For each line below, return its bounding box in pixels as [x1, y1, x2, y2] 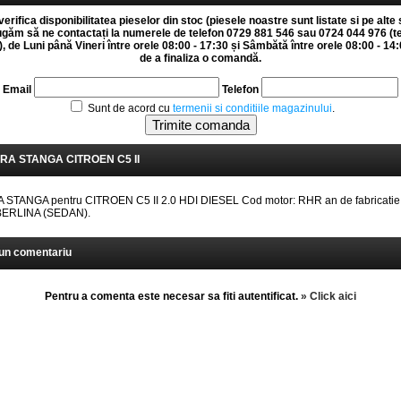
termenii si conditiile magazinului [172, 102, 332, 115]
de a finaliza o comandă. [140, 52, 261, 64]
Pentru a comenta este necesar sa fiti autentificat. [45, 290, 301, 303]
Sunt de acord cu [84, 102, 173, 115]
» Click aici [301, 290, 356, 303]
